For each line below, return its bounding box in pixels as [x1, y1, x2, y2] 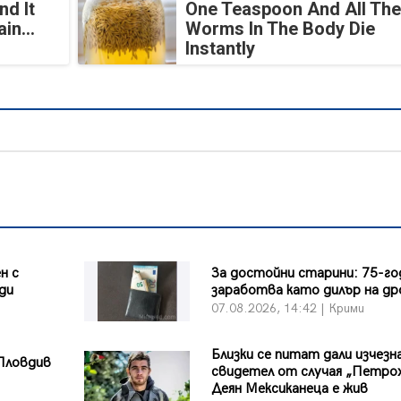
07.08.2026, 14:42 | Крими [210, 301, 364, 317]
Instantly [184, 38, 255, 60]
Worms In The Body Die [184, 18, 375, 40]
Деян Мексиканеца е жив [210, 380, 368, 397]
